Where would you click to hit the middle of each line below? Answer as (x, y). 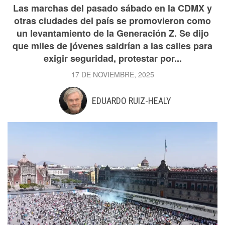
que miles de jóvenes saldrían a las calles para (113, 46)
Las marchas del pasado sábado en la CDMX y (113, 8)
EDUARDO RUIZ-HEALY (131, 101)
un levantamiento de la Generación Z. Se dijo (113, 33)
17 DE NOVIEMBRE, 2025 (113, 74)
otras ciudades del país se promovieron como (113, 21)
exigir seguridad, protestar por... (113, 58)
